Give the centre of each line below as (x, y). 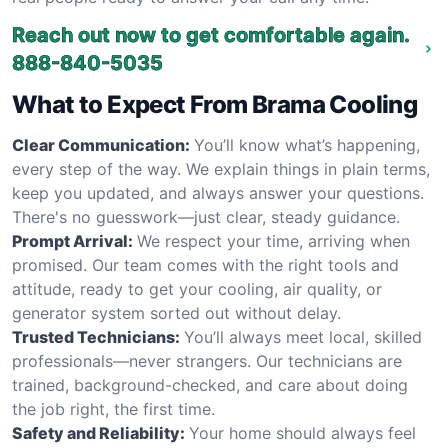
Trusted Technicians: (96, 337)
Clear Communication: (101, 145)
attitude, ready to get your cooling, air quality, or (197, 289)
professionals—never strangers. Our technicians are (207, 361)
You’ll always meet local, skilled (303, 337)
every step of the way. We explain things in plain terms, (221, 169)
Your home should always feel (302, 433)
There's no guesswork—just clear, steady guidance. (206, 217)
